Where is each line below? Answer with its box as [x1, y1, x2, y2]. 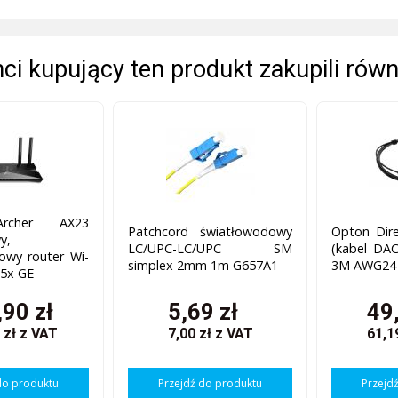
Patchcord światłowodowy [128, 222, 292, 240]
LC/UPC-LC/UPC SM [128, 239, 292, 257]
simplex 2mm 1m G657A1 [128, 256, 279, 274]
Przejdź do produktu [158, 375, 263, 391]
